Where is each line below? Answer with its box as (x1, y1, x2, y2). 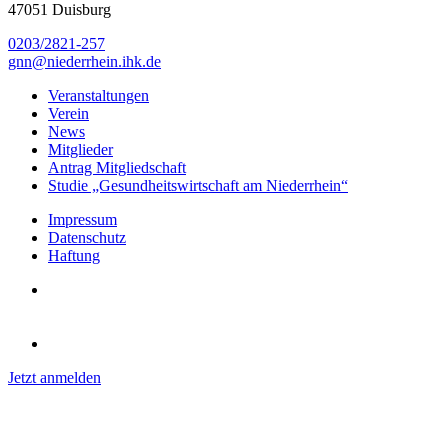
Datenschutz (48, 229, 126, 247)
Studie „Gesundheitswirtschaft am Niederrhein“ (48, 177, 348, 195)
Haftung (48, 247, 100, 265)
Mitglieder (48, 141, 113, 159)
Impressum (48, 211, 117, 229)
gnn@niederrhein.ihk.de (8, 53, 161, 71)
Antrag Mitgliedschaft (48, 159, 186, 177)
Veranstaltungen (48, 87, 149, 105)
